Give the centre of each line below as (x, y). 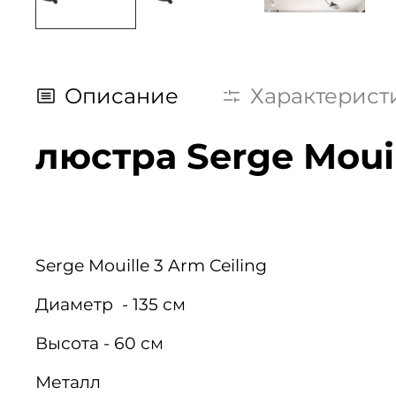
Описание (122, 95)
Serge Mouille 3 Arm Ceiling (151, 265)
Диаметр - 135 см (113, 304)
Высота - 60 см (102, 343)
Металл (68, 382)
